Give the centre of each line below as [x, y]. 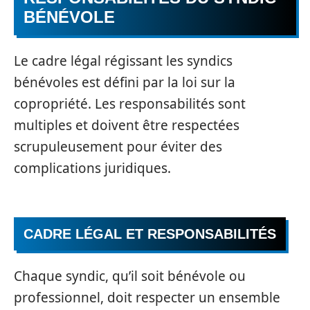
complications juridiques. [92, 168]
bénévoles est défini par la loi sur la [125, 82]
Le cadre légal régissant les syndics [123, 61]
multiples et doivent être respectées [127, 125]
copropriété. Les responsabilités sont [130, 104]
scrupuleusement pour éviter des [118, 147]
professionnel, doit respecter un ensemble [147, 298]
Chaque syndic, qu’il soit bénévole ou [130, 276]
